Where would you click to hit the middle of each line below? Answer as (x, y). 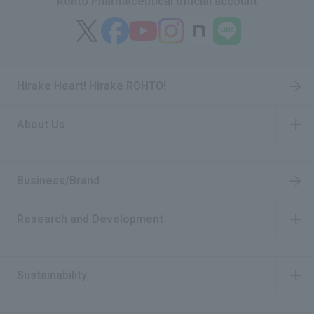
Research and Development (90, 219)
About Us (41, 124)
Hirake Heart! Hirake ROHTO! (91, 86)
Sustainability (52, 275)
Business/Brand (58, 180)
